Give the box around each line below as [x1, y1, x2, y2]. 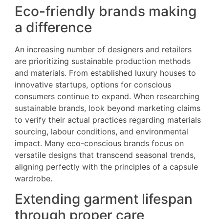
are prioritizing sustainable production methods [15, 56, 191, 66]
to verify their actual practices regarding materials [15, 114, 201, 125]
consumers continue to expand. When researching [15, 91, 199, 101]
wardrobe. [15, 173, 52, 183]
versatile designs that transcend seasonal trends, [15, 150, 196, 160]
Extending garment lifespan [15, 191, 193, 208]
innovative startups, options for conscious [15, 79, 171, 89]
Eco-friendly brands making [15, 2, 197, 20]
